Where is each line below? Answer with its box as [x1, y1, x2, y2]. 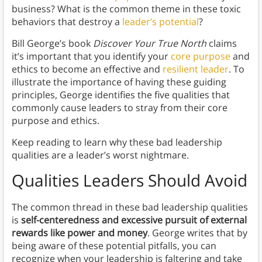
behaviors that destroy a [11, 15, 122, 29]
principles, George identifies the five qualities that [11, 88, 230, 102]
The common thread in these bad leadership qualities [11, 201, 248, 214]
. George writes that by [147, 226, 247, 240]
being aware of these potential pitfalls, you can [11, 239, 216, 253]
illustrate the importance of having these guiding [11, 75, 226, 89]
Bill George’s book [11, 37, 93, 50]
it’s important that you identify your [11, 50, 171, 63]
